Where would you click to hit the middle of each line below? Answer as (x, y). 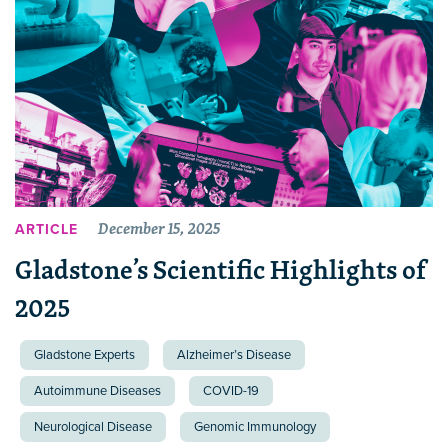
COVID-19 (231, 390)
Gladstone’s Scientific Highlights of (221, 269)
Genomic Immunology (255, 426)
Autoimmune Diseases (97, 390)
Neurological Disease (93, 426)
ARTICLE (46, 230)
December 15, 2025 (159, 228)
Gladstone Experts (84, 354)
